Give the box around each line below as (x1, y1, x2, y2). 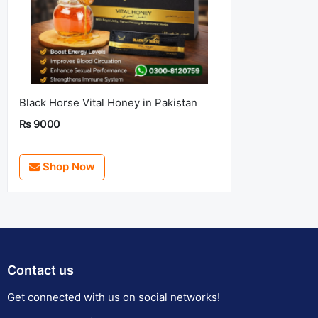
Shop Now (39, 160, 95, 174)
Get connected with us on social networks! (7, 290, 220, 304)
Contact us (7, 263, 74, 278)
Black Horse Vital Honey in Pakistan (19, 96, 197, 109)
